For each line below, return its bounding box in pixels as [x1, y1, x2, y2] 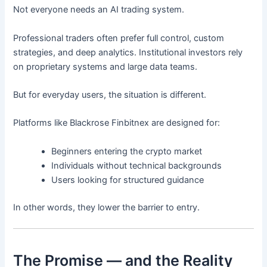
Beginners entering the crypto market [51, 145, 203, 157]
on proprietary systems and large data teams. [13, 61, 198, 72]
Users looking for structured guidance [51, 174, 204, 185]
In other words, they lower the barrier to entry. [13, 201, 200, 213]
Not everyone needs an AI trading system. [13, 4, 185, 15]
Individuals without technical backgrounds [51, 160, 222, 171]
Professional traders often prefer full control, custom [13, 32, 225, 44]
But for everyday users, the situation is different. [13, 89, 207, 100]
